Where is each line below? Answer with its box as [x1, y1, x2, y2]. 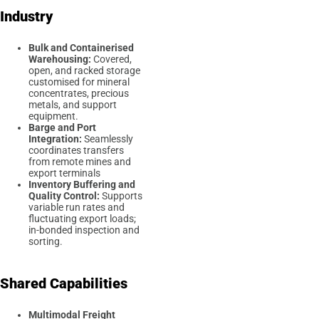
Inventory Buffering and [28, 179, 135, 191]
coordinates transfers [28, 145, 124, 157]
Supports [100, 190, 142, 202]
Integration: [28, 133, 82, 145]
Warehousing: [28, 53, 93, 66]
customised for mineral [28, 76, 130, 88]
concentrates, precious [28, 88, 129, 100]
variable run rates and [28, 202, 125, 214]
